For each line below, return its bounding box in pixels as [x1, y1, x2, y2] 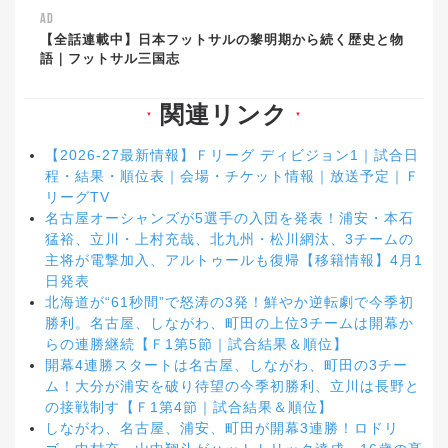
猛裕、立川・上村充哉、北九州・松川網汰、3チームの [45, 231, 414, 248]
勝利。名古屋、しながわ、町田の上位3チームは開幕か [45, 315, 414, 332]
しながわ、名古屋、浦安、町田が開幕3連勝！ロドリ [45, 420, 399, 437]
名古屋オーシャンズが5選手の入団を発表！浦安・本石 [45, 210, 414, 227]
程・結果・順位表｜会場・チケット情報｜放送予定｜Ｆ [45, 168, 420, 185]
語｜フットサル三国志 [40, 51, 180, 67]
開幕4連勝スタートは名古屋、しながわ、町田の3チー [45, 357, 408, 374]
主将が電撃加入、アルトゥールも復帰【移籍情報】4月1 [45, 252, 423, 269]
